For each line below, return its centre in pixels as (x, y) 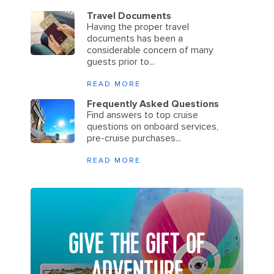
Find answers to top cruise (143, 115)
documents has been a (135, 38)
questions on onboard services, (153, 126)
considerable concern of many (150, 50)
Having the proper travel (138, 27)
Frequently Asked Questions (153, 104)
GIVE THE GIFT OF (137, 244)
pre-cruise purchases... (134, 138)
